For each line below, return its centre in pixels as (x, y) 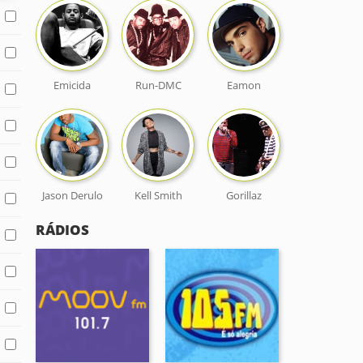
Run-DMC (158, 85)
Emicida (72, 85)
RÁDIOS (62, 230)
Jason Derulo (72, 195)
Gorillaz (244, 195)
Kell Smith (158, 195)
